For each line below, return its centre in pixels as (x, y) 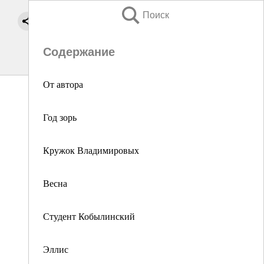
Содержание (79, 52)
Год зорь (60, 117)
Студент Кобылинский (89, 216)
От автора (63, 84)
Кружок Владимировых (91, 150)
